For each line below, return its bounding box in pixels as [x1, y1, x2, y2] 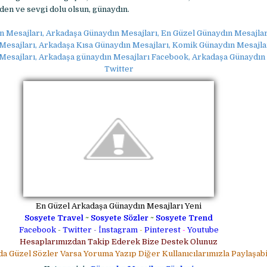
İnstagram [98, 225, 138, 235]
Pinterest [144, 225, 181, 235]
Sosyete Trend [156, 213, 213, 223]
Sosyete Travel [24, 213, 83, 223]
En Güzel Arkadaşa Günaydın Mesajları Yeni [36, 201, 201, 211]
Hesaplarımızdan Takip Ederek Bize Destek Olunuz [20, 237, 218, 247]
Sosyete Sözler [91, 213, 148, 223]
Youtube [187, 225, 219, 235]
